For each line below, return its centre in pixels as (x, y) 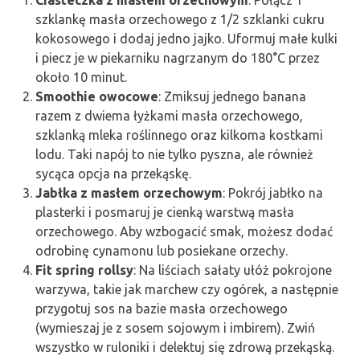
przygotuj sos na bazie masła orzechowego (162, 309)
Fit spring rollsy (84, 270)
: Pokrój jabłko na (273, 193)
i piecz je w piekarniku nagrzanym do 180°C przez (178, 58)
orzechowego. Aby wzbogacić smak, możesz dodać (184, 232)
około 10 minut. (81, 78)
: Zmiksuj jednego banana (232, 97)
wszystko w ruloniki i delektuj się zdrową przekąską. (185, 348)
